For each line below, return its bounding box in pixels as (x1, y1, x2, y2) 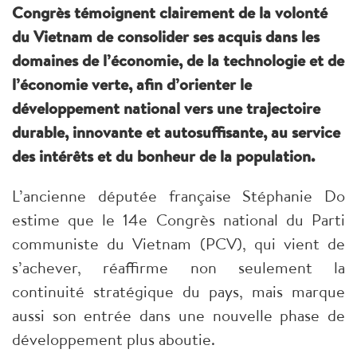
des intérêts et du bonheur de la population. (12, 144, 315, 167)
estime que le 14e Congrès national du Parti (12, 208, 345, 230)
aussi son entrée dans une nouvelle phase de (12, 304, 345, 326)
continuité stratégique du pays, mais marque (12, 280, 345, 302)
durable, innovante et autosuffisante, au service (12, 120, 340, 143)
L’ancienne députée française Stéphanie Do (12, 184, 345, 206)
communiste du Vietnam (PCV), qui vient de (12, 232, 345, 254)
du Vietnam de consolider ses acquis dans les (12, 25, 320, 47)
